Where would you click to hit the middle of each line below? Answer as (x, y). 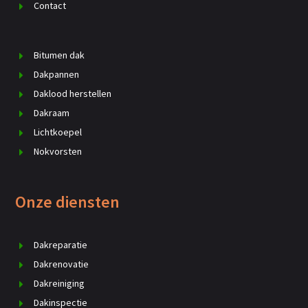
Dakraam (52, 112)
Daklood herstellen (73, 93)
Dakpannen (57, 74)
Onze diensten (68, 201)
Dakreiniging (59, 283)
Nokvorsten (58, 151)
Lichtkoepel (58, 132)
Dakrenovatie (62, 264)
